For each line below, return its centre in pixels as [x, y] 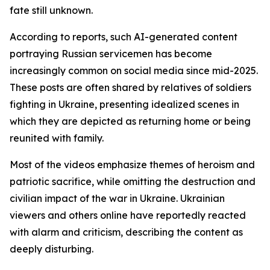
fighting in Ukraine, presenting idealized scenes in [124, 104]
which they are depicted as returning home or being [130, 121]
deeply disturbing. [52, 249]
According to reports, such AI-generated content [124, 37]
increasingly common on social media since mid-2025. [134, 71]
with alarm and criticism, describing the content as [126, 232]
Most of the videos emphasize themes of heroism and [132, 165]
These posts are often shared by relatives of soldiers [130, 87]
